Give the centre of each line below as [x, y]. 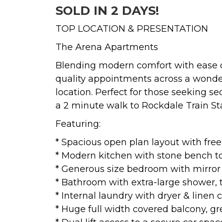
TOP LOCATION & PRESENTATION [132, 28]
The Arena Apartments [107, 47]
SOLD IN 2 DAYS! [107, 10]
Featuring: [78, 124]
